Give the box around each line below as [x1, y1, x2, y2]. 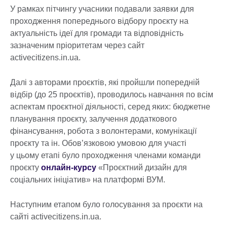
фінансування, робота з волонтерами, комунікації [10, 126, 197, 135]
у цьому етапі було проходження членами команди [10, 150, 201, 160]
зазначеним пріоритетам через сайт [10, 41, 144, 50]
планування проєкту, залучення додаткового [10, 114, 177, 123]
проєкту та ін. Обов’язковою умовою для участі [10, 138, 186, 147]
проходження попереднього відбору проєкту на [10, 16, 188, 25]
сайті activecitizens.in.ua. [10, 212, 103, 221]
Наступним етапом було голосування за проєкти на [10, 200, 203, 209]
